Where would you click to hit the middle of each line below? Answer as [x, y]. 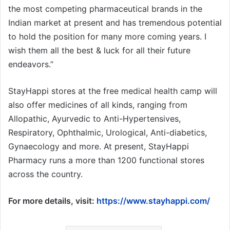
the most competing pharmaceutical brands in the [105, 8]
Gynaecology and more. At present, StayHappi [99, 146]
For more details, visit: [52, 200]
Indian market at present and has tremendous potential [115, 22]
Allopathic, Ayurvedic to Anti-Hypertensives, [94, 118]
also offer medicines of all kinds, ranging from [98, 104]
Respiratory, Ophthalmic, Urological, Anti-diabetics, [108, 132]
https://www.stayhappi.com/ [153, 200]
